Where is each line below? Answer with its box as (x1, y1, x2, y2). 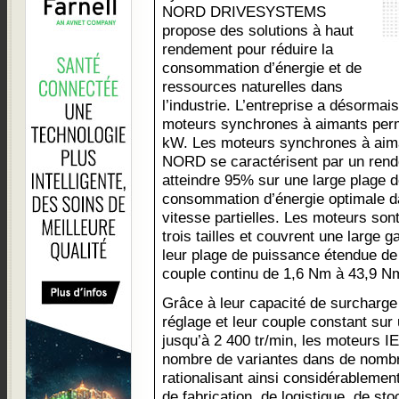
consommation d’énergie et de (162, 59, 362, 77)
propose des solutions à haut (162, 21, 354, 39)
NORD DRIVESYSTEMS (162, 3, 326, 20)
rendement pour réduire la (162, 40, 333, 58)
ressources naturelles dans (162, 77, 343, 95)
